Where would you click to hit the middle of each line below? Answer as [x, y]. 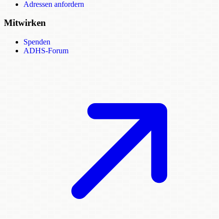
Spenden [37, 42]
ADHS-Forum [46, 51]
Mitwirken [25, 23]
